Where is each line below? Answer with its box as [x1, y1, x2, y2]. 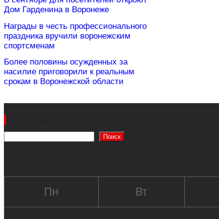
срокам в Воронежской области [4, 77, 124, 87]
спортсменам [4, 41, 55, 50]
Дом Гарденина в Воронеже [4, 5, 109, 15]
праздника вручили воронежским [4, 31, 131, 41]
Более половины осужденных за [4, 57, 128, 67]
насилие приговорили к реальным [4, 67, 134, 77]
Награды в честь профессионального [4, 21, 147, 31]
